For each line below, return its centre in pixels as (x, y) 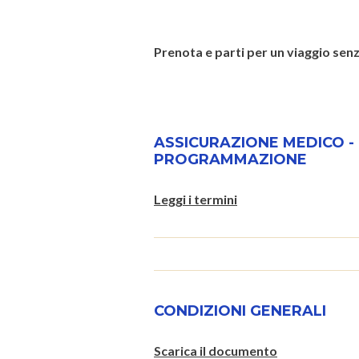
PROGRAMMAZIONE (230, 159)
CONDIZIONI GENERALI (240, 311)
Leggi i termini (196, 199)
